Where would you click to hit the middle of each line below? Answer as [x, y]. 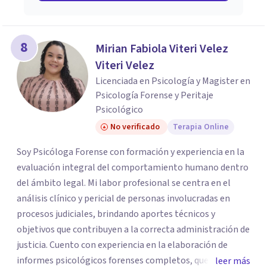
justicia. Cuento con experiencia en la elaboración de [33, 245]
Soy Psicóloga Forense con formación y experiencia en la [131, 152]
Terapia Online [201, 127]
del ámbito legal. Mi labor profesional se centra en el [124, 183]
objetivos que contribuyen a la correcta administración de [133, 229]
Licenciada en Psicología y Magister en [173, 81]
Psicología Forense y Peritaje [154, 95]
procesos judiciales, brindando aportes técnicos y [116, 214]
